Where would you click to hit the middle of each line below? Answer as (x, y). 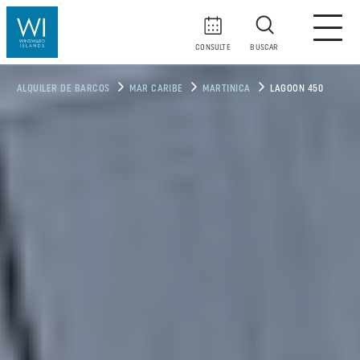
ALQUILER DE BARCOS (63, 89)
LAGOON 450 (297, 89)
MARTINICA (227, 89)
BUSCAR (264, 48)
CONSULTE (213, 48)
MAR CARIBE (156, 89)
